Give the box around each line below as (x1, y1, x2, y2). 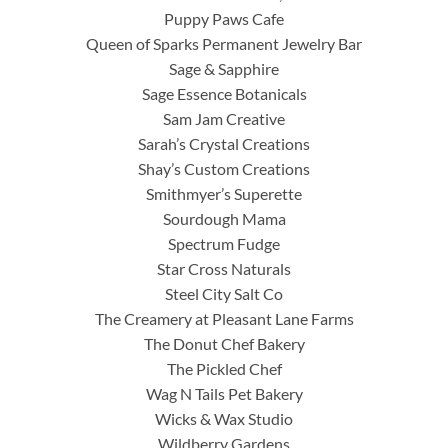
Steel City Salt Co (165, 283, 283, 303)
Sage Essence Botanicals (141, 83, 307, 103)
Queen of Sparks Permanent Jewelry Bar (86, 33, 362, 53)
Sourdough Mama (162, 208, 286, 228)
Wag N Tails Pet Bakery (145, 383, 303, 403)
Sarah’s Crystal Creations (138, 133, 310, 153)
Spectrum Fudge (168, 233, 280, 253)
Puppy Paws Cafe (164, 8, 284, 28)
